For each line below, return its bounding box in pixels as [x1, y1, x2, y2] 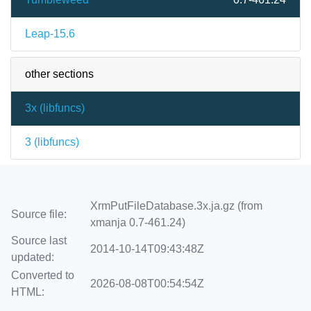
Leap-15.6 [25, 27, 75, 40]
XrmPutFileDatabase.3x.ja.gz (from [90, 200, 262, 212]
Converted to [11, 269, 74, 281]
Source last [11, 235, 67, 246]
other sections [25, 67, 94, 80]
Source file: [11, 208, 67, 220]
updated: [11, 251, 54, 263]
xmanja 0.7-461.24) [90, 217, 185, 228]
